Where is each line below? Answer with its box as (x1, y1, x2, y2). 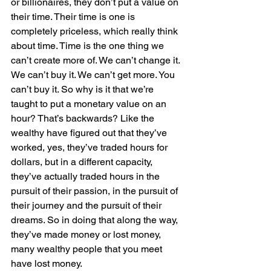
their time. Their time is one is (11, 11, 137, 22)
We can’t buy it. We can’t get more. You (11, 69, 177, 80)
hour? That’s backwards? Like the (11, 113, 157, 124)
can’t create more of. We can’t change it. (11, 54, 182, 66)
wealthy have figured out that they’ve (11, 127, 169, 139)
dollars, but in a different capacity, (11, 156, 155, 168)
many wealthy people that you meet (11, 243, 165, 255)
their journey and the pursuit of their (11, 200, 164, 211)
